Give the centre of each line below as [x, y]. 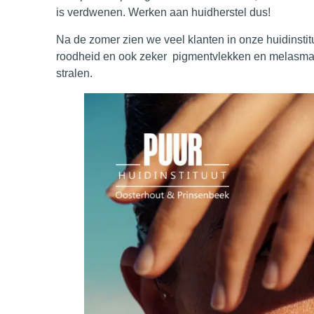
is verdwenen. [90, 13]
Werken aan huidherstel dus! [199, 13]
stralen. [74, 73]
